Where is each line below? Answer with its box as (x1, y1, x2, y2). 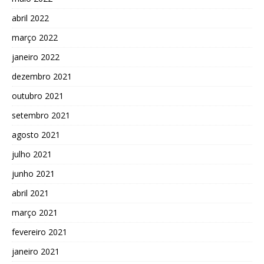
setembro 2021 (12, 109, 70, 121)
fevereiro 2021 (12, 226, 67, 237)
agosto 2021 (12, 128, 60, 140)
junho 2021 (12, 167, 55, 179)
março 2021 (12, 206, 58, 218)
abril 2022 (12, 12, 49, 24)
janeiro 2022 (12, 51, 60, 62)
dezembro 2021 (12, 70, 72, 82)
